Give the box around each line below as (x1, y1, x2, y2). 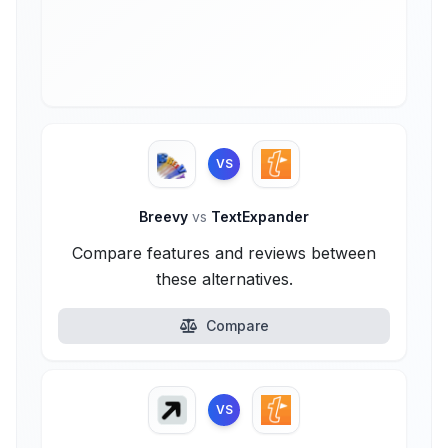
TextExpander (207, 208, 309, 225)
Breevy (139, 208, 192, 225)
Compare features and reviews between (72, 243, 376, 263)
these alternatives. (155, 269, 293, 289)
